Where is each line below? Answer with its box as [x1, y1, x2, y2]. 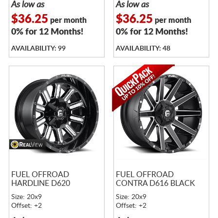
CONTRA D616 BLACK [115, 179, 195, 187]
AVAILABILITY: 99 [11, 45, 66, 52]
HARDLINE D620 [11, 179, 70, 187]
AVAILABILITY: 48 [115, 45, 170, 52]
